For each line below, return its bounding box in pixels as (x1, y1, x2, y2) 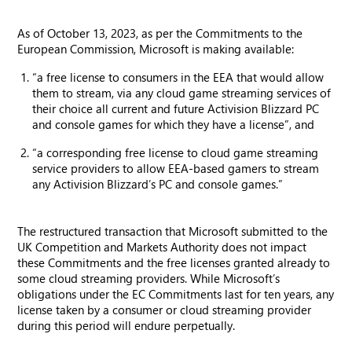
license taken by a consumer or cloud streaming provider (17, 302, 312, 317)
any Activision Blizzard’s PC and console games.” (32, 176, 284, 192)
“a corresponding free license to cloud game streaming (32, 145, 319, 160)
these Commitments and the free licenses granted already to (17, 255, 331, 270)
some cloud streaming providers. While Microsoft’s (17, 270, 280, 286)
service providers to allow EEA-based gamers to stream (32, 160, 320, 176)
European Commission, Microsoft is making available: (17, 41, 295, 57)
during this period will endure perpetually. (17, 317, 236, 333)
